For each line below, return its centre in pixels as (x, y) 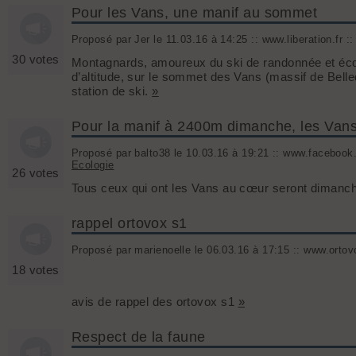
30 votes (36, 60)
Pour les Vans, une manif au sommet (195, 13)
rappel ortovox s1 (130, 224)
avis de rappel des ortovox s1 (155, 302)
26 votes (36, 173)
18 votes (36, 270)
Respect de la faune (139, 337)
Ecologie (93, 165)
